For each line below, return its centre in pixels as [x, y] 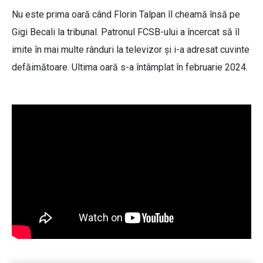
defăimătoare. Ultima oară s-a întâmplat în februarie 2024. [130, 68]
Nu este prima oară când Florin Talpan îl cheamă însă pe [126, 15]
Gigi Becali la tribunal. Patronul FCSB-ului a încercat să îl [126, 32]
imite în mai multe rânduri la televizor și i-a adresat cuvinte [131, 50]
